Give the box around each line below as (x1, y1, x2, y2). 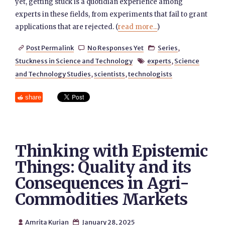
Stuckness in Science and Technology (15, 57, 133, 65)
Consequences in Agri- (15, 173, 189, 193)
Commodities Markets (15, 189, 188, 209)
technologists (128, 70, 173, 78)
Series (158, 44, 178, 52)
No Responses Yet (87, 44, 144, 52)
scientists (94, 70, 126, 78)
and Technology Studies (15, 70, 91, 78)
